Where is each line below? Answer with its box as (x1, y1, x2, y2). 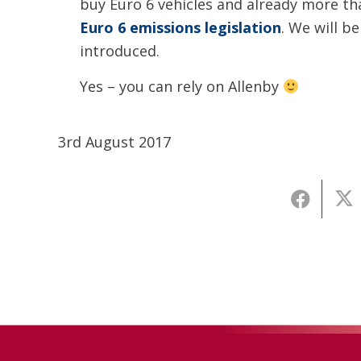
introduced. (80, 41, 160, 60)
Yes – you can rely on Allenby (80, 77, 283, 96)
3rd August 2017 (58, 132, 171, 151)
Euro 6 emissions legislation (80, 18, 281, 37)
